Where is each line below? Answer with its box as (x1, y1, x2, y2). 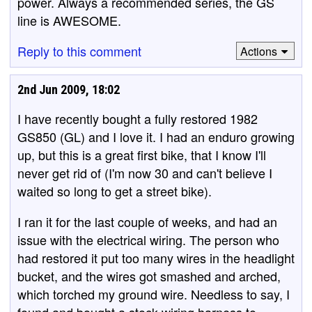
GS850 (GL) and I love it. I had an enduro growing (17, 127, 295, 146)
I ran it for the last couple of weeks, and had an (17, 212, 277, 231)
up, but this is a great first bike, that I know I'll (17, 146, 266, 164)
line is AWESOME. (17, 11, 121, 29)
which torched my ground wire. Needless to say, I (17, 285, 290, 303)
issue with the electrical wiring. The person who (17, 231, 279, 249)
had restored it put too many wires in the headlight (17, 249, 295, 267)
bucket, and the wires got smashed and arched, (17, 267, 281, 285)
